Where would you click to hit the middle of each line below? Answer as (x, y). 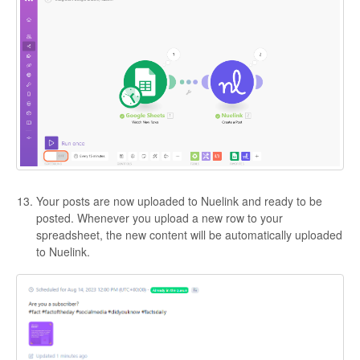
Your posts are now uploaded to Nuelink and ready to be (179, 201)
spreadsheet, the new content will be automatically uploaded (189, 235)
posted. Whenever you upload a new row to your (160, 218)
